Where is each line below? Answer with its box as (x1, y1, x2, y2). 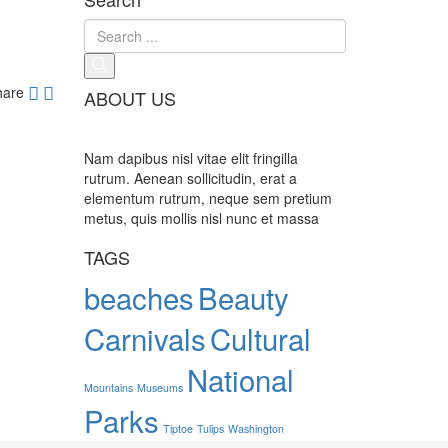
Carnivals (83, 317, 206, 359)
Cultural (209, 317, 311, 359)
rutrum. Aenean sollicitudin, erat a (83, 168, 297, 188)
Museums (136, 380, 183, 395)
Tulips (196, 421, 224, 436)
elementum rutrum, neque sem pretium (83, 188, 332, 208)
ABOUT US (83, 85, 176, 111)
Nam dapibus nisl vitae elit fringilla (83, 148, 298, 168)
